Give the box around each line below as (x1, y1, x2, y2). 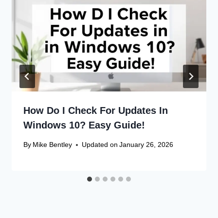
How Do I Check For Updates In (23, 105, 168, 116)
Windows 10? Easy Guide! (23, 120, 145, 131)
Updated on (82, 141, 118, 149)
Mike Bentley (33, 141, 73, 149)
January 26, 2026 (119, 141, 174, 149)
